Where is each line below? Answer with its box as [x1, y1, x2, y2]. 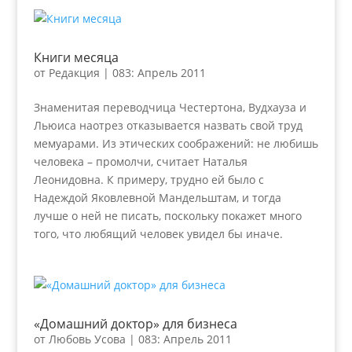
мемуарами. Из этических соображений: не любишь [33, 136, 318, 151]
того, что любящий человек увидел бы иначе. [33, 226, 283, 241]
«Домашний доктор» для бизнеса [33, 315, 237, 332]
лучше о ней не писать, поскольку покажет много [33, 208, 302, 223]
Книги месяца [33, 49, 119, 66]
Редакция [48, 65, 100, 80]
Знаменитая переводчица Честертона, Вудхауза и [33, 100, 306, 115]
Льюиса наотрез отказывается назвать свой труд [33, 118, 302, 133]
